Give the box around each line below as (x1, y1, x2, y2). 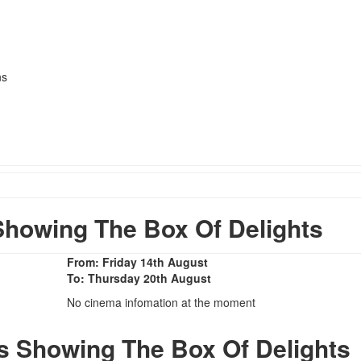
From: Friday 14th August (67, 253, 208, 270)
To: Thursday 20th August (67, 269, 211, 286)
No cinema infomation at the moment (67, 293, 255, 310)
